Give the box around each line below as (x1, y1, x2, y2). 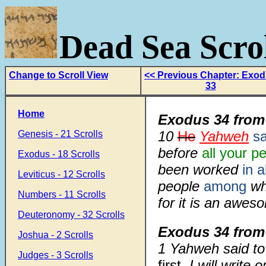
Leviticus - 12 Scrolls (18, 169, 105, 179)
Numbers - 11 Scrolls (18, 189, 106, 199)
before (158, 145, 202, 161)
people (158, 178, 199, 194)
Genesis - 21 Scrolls (18, 129, 103, 139)
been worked (158, 161, 242, 178)
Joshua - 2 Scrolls (18, 230, 93, 240)
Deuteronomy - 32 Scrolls (18, 210, 125, 220)
